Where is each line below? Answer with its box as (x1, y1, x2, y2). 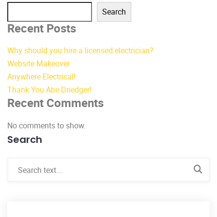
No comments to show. (7, 120, 86, 131)
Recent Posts (7, 20, 76, 36)
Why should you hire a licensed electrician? (7, 45, 154, 56)
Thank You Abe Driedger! (7, 84, 92, 95)
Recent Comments (7, 95, 104, 111)
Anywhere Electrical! (7, 71, 76, 82)
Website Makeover (7, 58, 70, 69)
